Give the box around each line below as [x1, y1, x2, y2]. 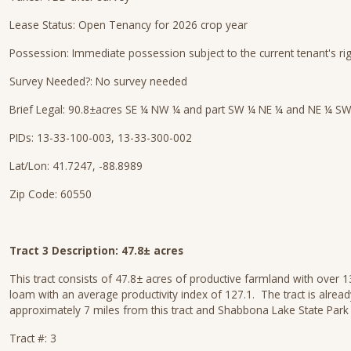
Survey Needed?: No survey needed [9, 74, 187, 89]
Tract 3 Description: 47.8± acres [9, 243, 183, 258]
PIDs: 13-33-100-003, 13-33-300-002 [9, 130, 192, 145]
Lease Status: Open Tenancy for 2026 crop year [9, 17, 248, 32]
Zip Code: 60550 [9, 186, 92, 201]
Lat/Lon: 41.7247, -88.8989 [9, 158, 143, 173]
